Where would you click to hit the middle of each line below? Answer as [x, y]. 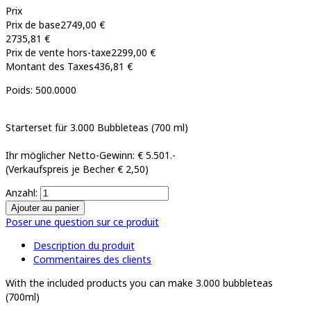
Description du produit [84, 245]
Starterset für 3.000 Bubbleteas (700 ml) [97, 127]
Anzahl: [23, 192]
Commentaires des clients [92, 259]
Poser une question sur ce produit [82, 221]
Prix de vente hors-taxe [58, 52]
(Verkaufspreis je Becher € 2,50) [77, 169]
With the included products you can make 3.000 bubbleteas [139, 283]
